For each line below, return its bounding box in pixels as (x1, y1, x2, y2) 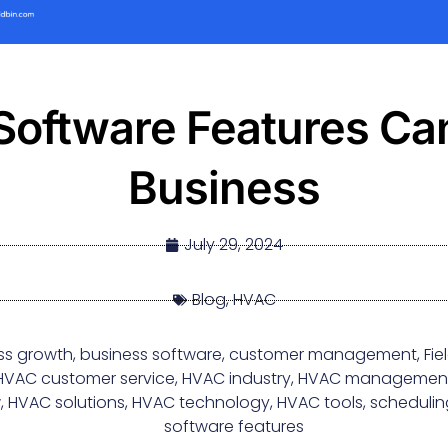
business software (79, 343, 222, 367)
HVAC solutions (8, 391, 125, 415)
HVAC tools (277, 391, 363, 415)
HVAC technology (132, 391, 270, 415)
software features (163, 415, 304, 439)
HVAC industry (182, 367, 291, 391)
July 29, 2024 (184, 233, 283, 257)
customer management (228, 343, 417, 367)
